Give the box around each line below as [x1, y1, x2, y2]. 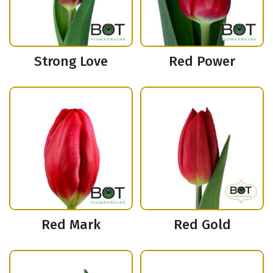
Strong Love [34, 53, 108, 70]
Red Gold [173, 216, 231, 233]
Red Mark [41, 216, 101, 233]
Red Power [169, 53, 235, 70]
